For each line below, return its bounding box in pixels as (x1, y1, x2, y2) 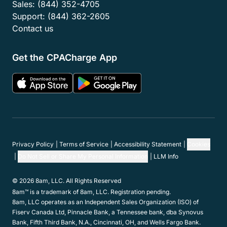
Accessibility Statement (114, 140, 181, 148)
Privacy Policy (12, 140, 54, 148)
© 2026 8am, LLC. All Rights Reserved (12, 177, 121, 185)
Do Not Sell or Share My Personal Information (18, 153, 148, 161)
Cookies (187, 140, 210, 148)
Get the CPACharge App (12, 52, 117, 63)
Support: (12, 11, 45, 21)
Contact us (12, 23, 53, 33)
